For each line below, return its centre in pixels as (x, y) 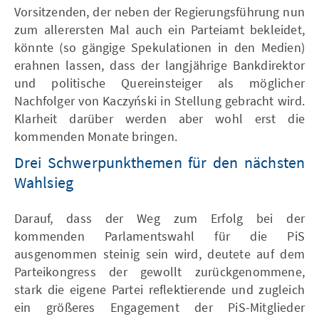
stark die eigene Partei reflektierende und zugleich (159, 289)
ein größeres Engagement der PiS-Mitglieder (159, 307)
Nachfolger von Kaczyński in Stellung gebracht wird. (159, 100)
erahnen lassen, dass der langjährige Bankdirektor (159, 65)
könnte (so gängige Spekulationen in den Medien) (159, 47)
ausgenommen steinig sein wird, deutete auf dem (159, 253)
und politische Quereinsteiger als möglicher (159, 83)
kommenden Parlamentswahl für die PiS (159, 236)
